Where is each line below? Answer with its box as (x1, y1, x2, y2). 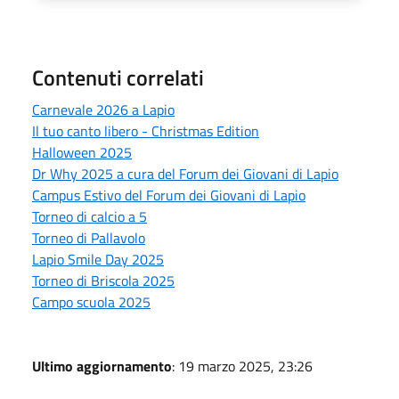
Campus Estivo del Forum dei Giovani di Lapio (32, 183, 305, 206)
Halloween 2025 (32, 141, 132, 163)
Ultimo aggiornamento (32, 354, 172, 377)
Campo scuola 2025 (32, 290, 151, 313)
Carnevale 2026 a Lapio (32, 98, 175, 120)
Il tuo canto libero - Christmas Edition (32, 119, 259, 142)
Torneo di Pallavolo (32, 226, 145, 248)
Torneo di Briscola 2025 (32, 269, 175, 291)
